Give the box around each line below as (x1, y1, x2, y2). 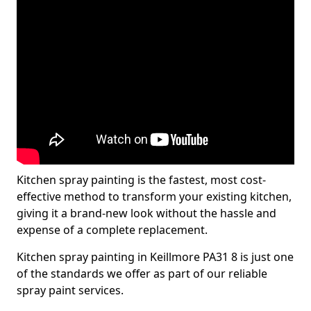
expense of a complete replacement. (17, 222, 208, 237)
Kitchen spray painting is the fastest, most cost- (17, 172, 266, 187)
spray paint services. (17, 283, 124, 298)
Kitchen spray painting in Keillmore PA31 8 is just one (17, 249, 294, 264)
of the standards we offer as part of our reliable (17, 266, 267, 281)
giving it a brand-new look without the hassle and (17, 205, 276, 221)
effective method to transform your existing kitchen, (17, 189, 292, 204)
